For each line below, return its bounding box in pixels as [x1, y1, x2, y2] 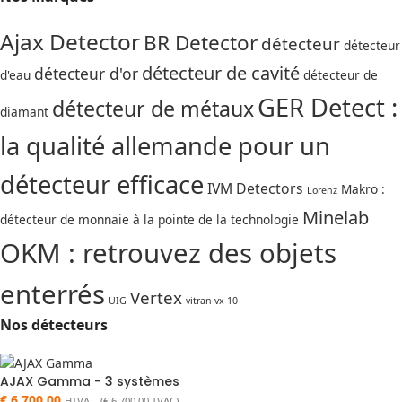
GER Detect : [258, 90, 398, 124]
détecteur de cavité [142, 60, 300, 85]
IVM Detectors [207, 178, 303, 198]
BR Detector [144, 28, 258, 57]
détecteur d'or [34, 62, 138, 84]
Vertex [130, 285, 182, 310]
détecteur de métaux [52, 93, 254, 123]
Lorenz [307, 183, 337, 197]
